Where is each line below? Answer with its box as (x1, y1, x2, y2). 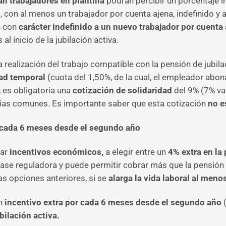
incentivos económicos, (10, 147, 103, 157)
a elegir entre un (103, 147, 166, 157)
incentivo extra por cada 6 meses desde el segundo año (3, 197, 221, 207)
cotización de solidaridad (73, 85, 174, 95)
